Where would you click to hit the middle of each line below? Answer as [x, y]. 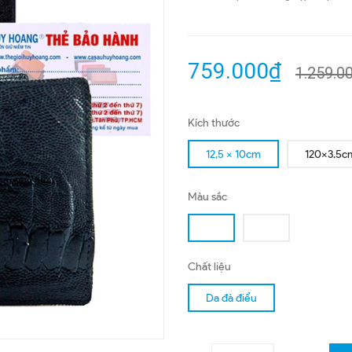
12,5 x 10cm [233, 154]
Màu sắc [207, 197]
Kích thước [214, 123]
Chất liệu [209, 267]
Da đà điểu [231, 298]
